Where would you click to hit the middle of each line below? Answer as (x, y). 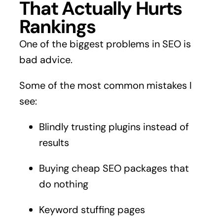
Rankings (57, 26)
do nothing (63, 184)
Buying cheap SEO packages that (114, 168)
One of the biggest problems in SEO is (105, 44)
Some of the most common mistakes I (105, 85)
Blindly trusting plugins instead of (114, 127)
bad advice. (46, 59)
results (54, 142)
